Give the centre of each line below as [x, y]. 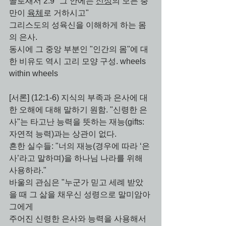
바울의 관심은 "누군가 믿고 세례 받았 [76, 182]
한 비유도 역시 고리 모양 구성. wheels [78, 61]
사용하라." [29, 170]
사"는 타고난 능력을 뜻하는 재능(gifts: [78, 122]
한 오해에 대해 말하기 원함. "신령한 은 [78, 110]
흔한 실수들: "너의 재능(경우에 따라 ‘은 [79, 146]
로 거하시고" [67, 13]
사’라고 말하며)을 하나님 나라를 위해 [77, 158]
